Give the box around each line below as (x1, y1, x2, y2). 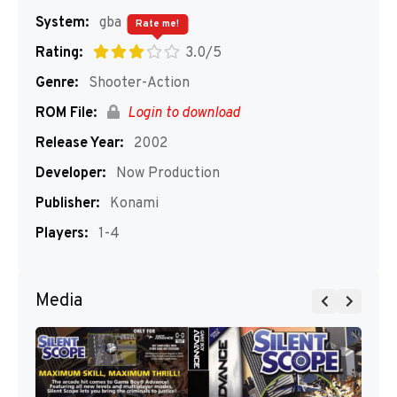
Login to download (124, 105, 240, 122)
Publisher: (35, 195, 99, 213)
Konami (106, 195, 159, 213)
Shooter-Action (85, 74, 190, 92)
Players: (35, 225, 88, 243)
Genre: (35, 74, 78, 92)
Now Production (113, 165, 220, 183)
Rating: (35, 44, 82, 62)
